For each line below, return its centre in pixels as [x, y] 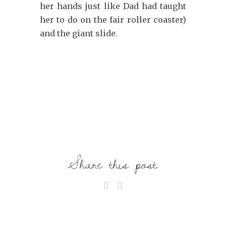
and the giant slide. [79, 33]
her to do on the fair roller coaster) [113, 20]
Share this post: [113, 164]
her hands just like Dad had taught [113, 6]
